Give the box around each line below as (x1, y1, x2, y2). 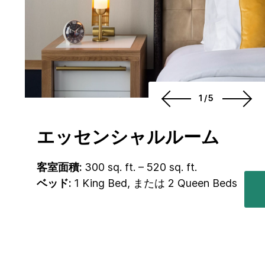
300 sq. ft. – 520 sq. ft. (85, 161, 197, 174)
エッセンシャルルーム (37, 126, 219, 148)
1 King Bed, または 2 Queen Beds (74, 177, 237, 190)
